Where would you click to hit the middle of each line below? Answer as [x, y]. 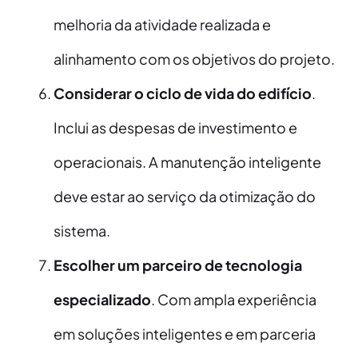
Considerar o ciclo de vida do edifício [182, 93]
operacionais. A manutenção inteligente [187, 162]
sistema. [82, 231]
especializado [102, 300]
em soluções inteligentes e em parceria [184, 334]
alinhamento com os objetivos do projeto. [194, 59]
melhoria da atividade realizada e [162, 25]
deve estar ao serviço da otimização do [184, 197]
